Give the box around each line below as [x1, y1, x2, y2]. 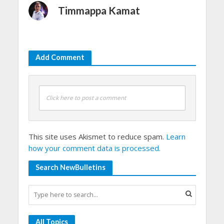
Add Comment [35, 53, 84, 61]
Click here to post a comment [45, 93, 126, 101]
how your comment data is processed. [28, 142, 160, 153]
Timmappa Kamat [57, 4, 140, 16]
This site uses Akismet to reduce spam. [28, 131, 166, 141]
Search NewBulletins [35, 162, 105, 171]
